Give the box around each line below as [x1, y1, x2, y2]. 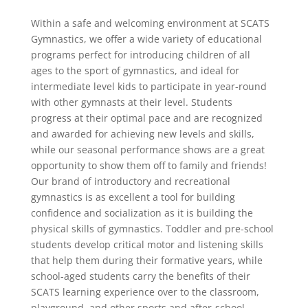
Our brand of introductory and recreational [30, 174, 230, 188]
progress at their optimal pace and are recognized [30, 111, 263, 124]
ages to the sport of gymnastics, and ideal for [30, 63, 239, 77]
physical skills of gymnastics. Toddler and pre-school [30, 221, 274, 235]
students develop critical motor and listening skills [30, 237, 263, 251]
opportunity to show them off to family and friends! [30, 158, 267, 172]
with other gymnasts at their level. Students [30, 95, 232, 109]
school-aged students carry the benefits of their [30, 269, 250, 283]
